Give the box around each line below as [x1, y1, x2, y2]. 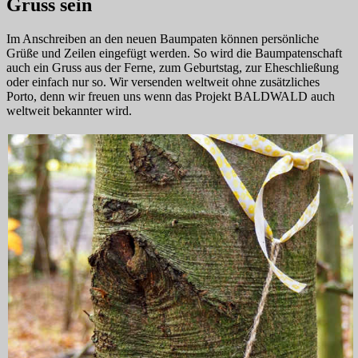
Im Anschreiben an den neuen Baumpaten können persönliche [6, 32, 319, 46]
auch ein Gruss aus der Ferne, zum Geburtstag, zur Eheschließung [6, 61, 339, 75]
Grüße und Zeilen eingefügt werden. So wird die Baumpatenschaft [6, 46, 342, 61]
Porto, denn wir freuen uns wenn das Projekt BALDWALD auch [6, 89, 335, 104]
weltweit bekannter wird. [6, 104, 132, 118]
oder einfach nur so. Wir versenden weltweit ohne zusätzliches [6, 75, 320, 89]
